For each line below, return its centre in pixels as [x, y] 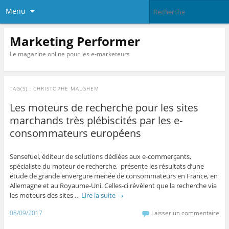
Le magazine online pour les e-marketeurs [70, 54]
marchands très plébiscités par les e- [96, 121]
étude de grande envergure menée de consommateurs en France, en [113, 176]
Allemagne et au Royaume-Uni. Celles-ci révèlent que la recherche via [113, 186]
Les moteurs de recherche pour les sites [104, 108]
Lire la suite [99, 196]
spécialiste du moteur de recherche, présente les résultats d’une [107, 166]
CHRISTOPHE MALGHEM [66, 89]
